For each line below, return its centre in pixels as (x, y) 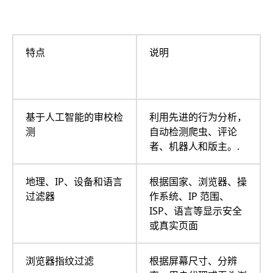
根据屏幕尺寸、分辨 (193, 261)
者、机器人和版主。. (194, 146)
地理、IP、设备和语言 (74, 181)
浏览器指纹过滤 (60, 261)
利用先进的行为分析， (198, 117)
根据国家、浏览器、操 (198, 181)
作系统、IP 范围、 (189, 196)
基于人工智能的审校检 (74, 117)
